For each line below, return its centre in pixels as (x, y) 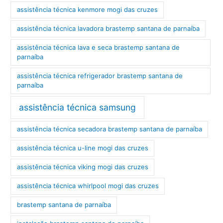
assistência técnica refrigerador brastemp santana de (100, 76)
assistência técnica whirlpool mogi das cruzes (88, 186)
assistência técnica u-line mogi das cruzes (82, 148)
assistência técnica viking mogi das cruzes (82, 167)
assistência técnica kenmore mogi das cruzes (87, 10)
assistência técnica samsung (77, 107)
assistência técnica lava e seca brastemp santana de (98, 48)
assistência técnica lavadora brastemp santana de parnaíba (108, 29)
